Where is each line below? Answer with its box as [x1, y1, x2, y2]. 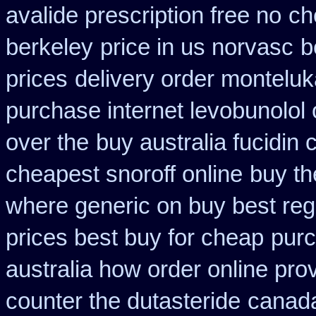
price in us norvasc [100, 35, 293, 60]
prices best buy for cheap [6, 225, 264, 250]
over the [6, 130, 89, 155]
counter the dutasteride [6, 288, 241, 314]
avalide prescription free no [6, 3, 281, 28]
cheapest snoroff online [6, 162, 243, 187]
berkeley [6, 35, 93, 60]
